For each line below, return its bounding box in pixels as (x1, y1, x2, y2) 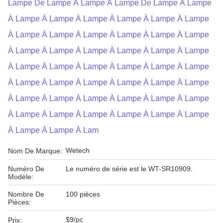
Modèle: (8, 173, 33, 181)
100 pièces (66, 190, 100, 198)
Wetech (66, 146, 90, 154)
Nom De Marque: (8, 147, 62, 155)
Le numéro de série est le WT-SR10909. (66, 165, 193, 173)
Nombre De (8, 190, 44, 198)
